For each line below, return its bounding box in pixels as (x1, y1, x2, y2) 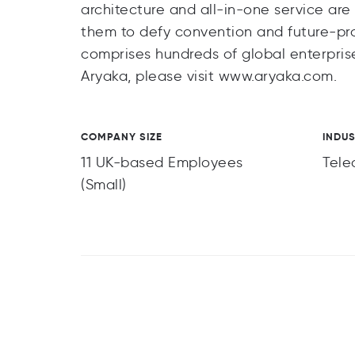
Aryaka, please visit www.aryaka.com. (81, 67, 337, 85)
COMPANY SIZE (81, 130, 162, 143)
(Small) (81, 176, 127, 193)
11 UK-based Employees (81, 154, 243, 171)
